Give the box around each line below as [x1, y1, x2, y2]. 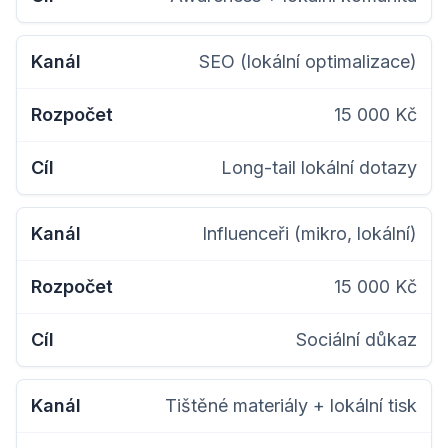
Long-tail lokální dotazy [221, 157, 417, 178]
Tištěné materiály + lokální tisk [165, 395, 417, 416]
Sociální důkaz [296, 329, 417, 350]
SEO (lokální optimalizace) [199, 51, 417, 72]
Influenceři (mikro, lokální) [202, 223, 417, 244]
